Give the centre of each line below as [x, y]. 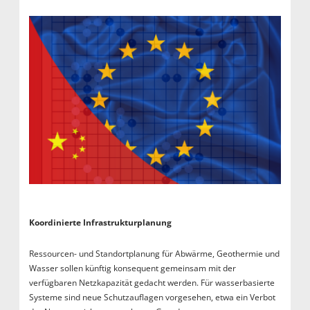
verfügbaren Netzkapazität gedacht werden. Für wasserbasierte [152, 283]
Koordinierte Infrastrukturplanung [100, 223]
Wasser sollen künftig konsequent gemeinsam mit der [132, 268]
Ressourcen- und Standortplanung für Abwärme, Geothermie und [154, 254]
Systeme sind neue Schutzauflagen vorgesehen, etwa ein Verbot [152, 298]
